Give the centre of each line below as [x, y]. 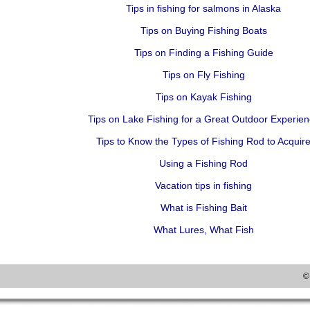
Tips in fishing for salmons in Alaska [203, 8]
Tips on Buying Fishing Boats [203, 30]
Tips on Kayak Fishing [203, 97]
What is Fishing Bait [203, 208]
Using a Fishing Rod [203, 163]
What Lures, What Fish [203, 230]
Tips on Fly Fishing [203, 75]
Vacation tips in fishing [203, 185]
